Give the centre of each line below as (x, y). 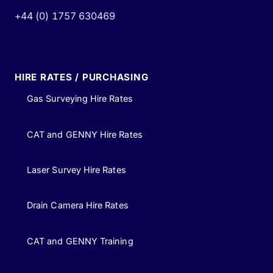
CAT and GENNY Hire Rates (85, 134)
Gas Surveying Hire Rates (80, 99)
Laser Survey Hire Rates (76, 169)
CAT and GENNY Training (80, 241)
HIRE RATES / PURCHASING (82, 77)
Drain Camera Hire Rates (78, 205)
